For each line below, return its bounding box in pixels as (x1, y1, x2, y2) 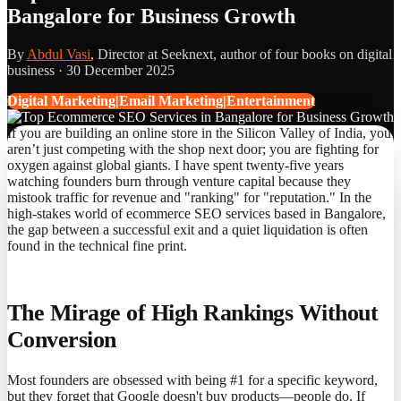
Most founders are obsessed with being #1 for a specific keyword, (7, 372, 378, 388)
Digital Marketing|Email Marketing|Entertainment (7, 92, 315, 108)
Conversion (7, 327, 116, 353)
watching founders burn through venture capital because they (7, 173, 351, 189)
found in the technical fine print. (7, 237, 187, 253)
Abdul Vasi (27, 46, 90, 62)
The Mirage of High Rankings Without (7, 300, 379, 326)
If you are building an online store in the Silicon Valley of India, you (7, 124, 391, 141)
